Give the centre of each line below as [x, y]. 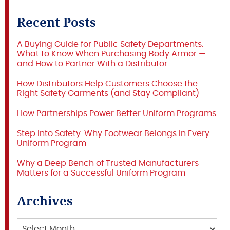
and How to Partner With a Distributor [92, 63]
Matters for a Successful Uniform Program [101, 173]
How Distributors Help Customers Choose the [107, 83]
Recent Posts [56, 22]
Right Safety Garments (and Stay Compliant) [108, 93]
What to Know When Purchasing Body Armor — [111, 54]
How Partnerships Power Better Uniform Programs [117, 113]
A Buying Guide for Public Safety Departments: [110, 44]
